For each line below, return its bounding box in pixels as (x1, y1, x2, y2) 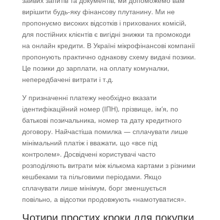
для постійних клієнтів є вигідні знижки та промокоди (22, 29, 191, 39)
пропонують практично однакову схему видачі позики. (22, 52, 196, 62)
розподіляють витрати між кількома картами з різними (22, 161, 195, 170)
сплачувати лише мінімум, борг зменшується (22, 183, 166, 193)
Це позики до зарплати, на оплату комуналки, (22, 63, 169, 73)
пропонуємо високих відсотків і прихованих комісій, (22, 18, 187, 28)
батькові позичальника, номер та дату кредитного (22, 115, 182, 125)
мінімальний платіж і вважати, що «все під (22, 138, 157, 148)
